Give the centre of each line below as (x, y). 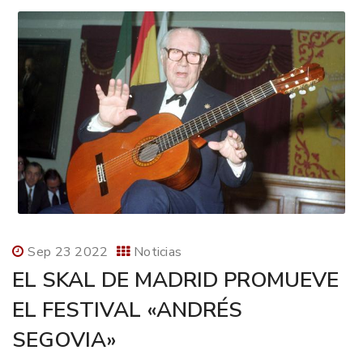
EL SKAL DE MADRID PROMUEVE (175, 280)
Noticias (158, 252)
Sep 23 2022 (68, 252)
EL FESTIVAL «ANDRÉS (127, 310)
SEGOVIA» (64, 340)
